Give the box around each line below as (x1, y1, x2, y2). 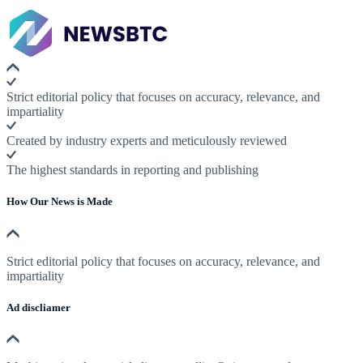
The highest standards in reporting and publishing (6, 163, 258, 177)
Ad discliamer (6, 301, 70, 314)
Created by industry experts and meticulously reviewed (6, 134, 287, 148)
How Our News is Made (6, 195, 113, 208)
